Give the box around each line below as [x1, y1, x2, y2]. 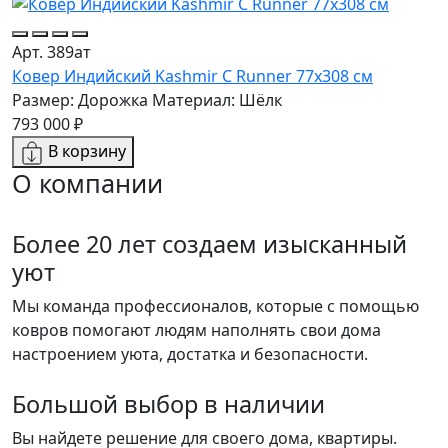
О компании [12, 165, 163, 200]
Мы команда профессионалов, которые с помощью [12, 294, 419, 317]
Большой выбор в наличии [12, 387, 325, 420]
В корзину [48, 139, 126, 162]
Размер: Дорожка [12, 88, 148, 111]
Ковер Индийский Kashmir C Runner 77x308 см [12, 64, 373, 87]
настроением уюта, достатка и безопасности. [12, 342, 368, 365]
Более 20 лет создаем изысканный [12, 227, 407, 260]
